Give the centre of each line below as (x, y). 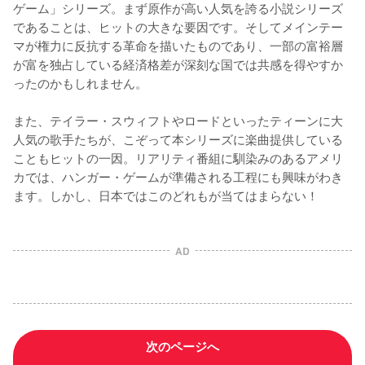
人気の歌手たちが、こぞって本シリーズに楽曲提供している (178, 138)
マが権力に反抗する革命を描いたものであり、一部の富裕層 (178, 44)
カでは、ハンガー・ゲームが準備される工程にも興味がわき (178, 176)
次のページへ (182, 346)
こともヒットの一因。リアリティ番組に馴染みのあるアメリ (178, 157)
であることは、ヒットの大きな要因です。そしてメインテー (178, 26)
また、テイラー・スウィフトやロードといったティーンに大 (178, 119)
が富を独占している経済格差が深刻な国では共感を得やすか (178, 63)
